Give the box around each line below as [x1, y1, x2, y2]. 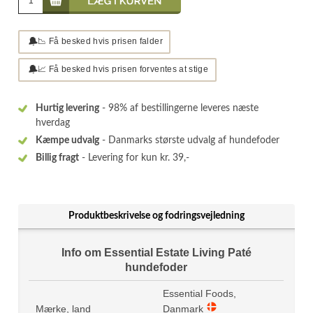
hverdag [36, 118, 71, 128]
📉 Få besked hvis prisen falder [38, 36, 163, 46]
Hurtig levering [36, 103, 100, 113]
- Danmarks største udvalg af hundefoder [99, 136, 280, 145]
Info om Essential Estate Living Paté [61, 247, 252, 259]
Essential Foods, [163, 288, 237, 299]
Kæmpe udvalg [36, 136, 100, 145]
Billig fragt [36, 153, 80, 163]
